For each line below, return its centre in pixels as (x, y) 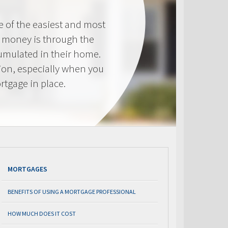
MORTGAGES (27, 169)
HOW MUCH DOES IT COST (42, 213)
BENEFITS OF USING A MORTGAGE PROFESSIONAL (72, 192)
